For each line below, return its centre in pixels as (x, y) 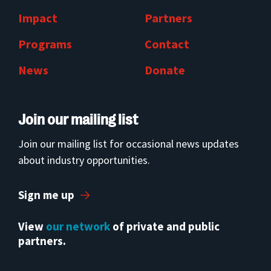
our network (78, 226)
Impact (38, 18)
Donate (165, 70)
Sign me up (46, 195)
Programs (45, 44)
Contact (167, 44)
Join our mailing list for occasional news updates (129, 144)
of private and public (165, 226)
